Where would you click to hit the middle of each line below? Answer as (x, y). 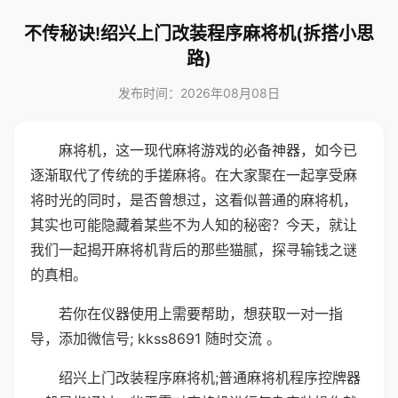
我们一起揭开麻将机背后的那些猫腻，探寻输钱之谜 (194, 250)
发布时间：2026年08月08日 (199, 93)
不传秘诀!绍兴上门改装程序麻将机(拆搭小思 (199, 34)
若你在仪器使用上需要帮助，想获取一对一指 (201, 314)
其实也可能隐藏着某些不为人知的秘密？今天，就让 (194, 225)
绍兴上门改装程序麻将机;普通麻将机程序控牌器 (210, 378)
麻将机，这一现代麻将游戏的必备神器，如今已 (208, 150)
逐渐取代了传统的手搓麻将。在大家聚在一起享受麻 (194, 175)
